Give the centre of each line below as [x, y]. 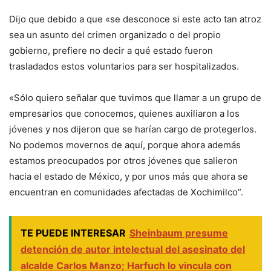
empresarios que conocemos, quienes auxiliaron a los [124, 113]
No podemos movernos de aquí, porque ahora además [125, 145]
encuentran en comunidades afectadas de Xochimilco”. [126, 192]
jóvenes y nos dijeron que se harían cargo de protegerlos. [133, 129]
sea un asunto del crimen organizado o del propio [115, 34]
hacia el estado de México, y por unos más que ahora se [129, 176]
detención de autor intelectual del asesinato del [133, 249]
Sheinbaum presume [179, 233]
